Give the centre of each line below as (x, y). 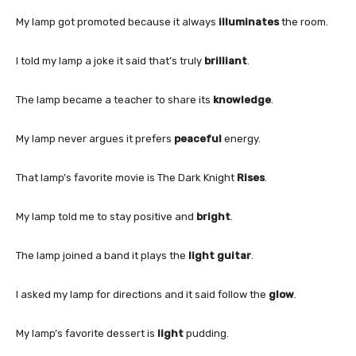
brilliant (226, 60)
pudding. (206, 333)
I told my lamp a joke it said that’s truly (110, 60)
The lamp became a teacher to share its (114, 99)
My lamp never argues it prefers (95, 138)
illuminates (249, 21)
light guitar (220, 255)
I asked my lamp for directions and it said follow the (142, 294)
